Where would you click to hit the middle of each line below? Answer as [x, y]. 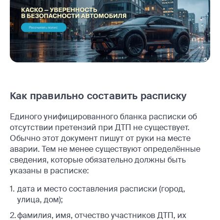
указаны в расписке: [49, 171]
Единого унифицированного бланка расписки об [103, 117]
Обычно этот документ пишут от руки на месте [100, 138]
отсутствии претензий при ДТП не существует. [100, 127]
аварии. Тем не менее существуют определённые [105, 149]
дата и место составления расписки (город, [101, 189]
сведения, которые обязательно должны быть [98, 160]
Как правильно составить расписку [98, 96]
